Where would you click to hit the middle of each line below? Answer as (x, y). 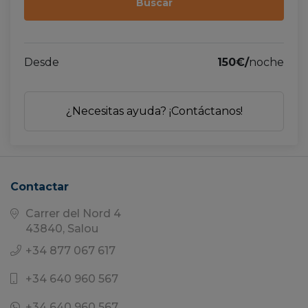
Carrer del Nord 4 (73, 213)
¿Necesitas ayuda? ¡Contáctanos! (154, 111)
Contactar (40, 187)
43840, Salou (62, 229)
